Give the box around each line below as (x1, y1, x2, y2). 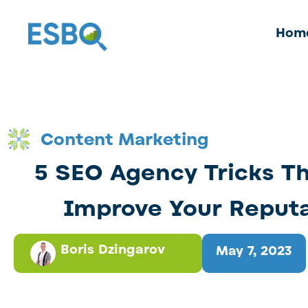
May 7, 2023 (215, 242, 292, 259)
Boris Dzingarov (60, 241, 165, 258)
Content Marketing (40, 128, 209, 151)
